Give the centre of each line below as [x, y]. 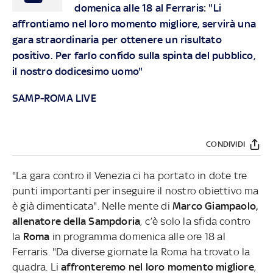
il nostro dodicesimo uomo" [78, 71]
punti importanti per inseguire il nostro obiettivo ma [136, 190]
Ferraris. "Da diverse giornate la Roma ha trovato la [131, 251]
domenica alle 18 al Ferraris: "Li [148, 8]
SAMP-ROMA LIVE [54, 98]
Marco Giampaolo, [215, 206]
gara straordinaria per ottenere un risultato [117, 39]
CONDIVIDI [225, 144]
